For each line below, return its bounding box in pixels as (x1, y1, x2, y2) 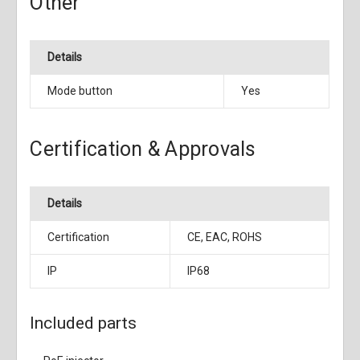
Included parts (30, 313, 137, 333)
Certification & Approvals (30, 137, 256, 162)
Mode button (47, 84, 113, 98)
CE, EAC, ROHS (187, 231, 263, 244)
